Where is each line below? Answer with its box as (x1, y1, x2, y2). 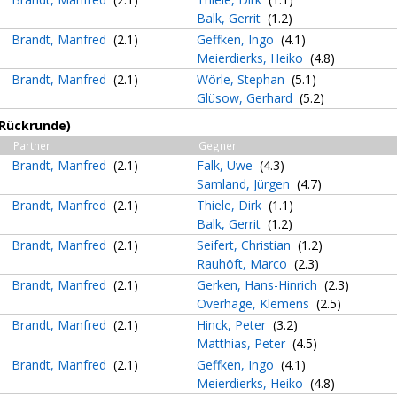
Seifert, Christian (197, 237, 294, 253)
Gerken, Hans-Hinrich (197, 276, 321, 293)
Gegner (198, 138, 237, 152)
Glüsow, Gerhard (197, 90, 296, 106)
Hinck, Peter (197, 316, 269, 333)
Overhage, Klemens (197, 295, 313, 312)
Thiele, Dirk (197, 197, 265, 214)
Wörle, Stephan (197, 71, 288, 88)
